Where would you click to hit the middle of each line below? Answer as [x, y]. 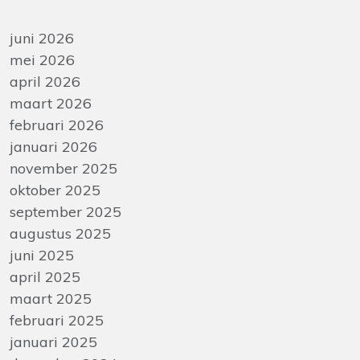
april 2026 [45, 82]
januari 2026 [53, 147]
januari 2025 [53, 342]
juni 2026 [42, 38]
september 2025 [65, 212]
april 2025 [45, 277]
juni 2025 [42, 255]
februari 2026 [57, 125]
